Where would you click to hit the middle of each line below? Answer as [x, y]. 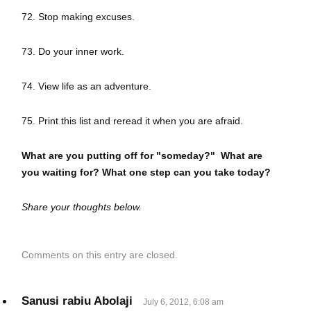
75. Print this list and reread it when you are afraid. [132, 121]
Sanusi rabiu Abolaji [77, 301]
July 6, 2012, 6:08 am [183, 302]
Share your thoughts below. [82, 207]
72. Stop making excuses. [78, 17]
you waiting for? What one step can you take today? [146, 173]
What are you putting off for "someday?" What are [142, 156]
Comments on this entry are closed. [100, 255]
